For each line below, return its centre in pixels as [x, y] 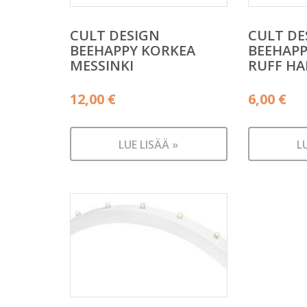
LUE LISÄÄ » [149, 145]
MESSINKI [102, 65]
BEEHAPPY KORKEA [133, 50]
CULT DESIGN [115, 35]
